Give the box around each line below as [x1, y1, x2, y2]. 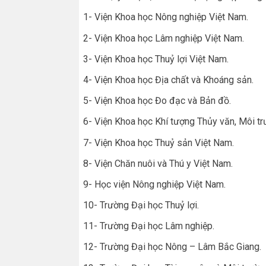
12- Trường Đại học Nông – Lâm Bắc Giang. [83, 241, 261, 253]
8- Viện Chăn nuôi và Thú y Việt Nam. [83, 157, 233, 169]
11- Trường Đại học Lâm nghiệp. [83, 220, 214, 232]
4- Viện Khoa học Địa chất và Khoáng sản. [83, 74, 254, 85]
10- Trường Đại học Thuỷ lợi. [83, 199, 199, 211]
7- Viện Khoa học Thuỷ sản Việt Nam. [83, 137, 234, 148]
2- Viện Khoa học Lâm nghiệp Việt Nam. [83, 32, 244, 44]
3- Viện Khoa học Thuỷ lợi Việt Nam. [83, 53, 229, 65]
